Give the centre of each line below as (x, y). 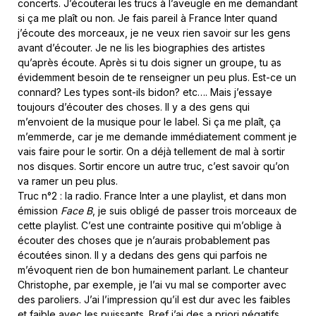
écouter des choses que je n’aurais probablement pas (144, 241)
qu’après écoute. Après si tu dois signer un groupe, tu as (150, 63)
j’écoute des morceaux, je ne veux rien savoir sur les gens (154, 33)
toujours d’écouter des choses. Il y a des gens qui (134, 107)
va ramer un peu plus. (68, 181)
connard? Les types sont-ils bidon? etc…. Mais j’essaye (145, 92)
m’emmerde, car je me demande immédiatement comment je (157, 137)
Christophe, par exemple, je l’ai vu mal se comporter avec (152, 285)
